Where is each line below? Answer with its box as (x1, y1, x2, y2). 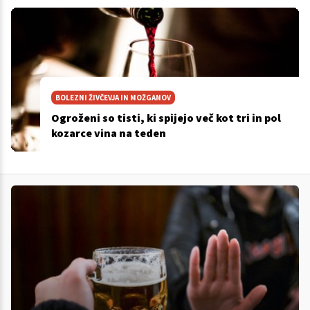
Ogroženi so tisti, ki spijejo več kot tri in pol (51, 111, 281, 125)
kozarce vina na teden (51, 126, 166, 140)
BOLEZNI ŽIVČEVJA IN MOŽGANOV (55, 93, 171, 103)
